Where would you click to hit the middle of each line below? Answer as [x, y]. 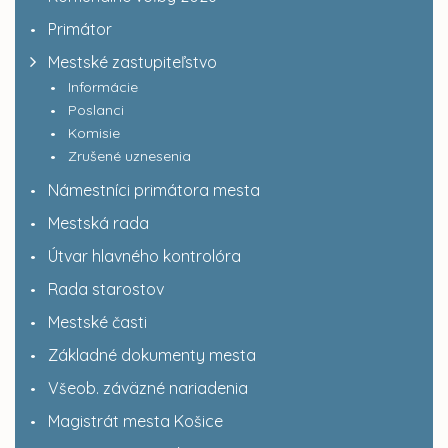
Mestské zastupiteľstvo [132, 62]
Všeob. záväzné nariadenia [148, 388]
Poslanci [96, 110]
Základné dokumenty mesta [152, 355]
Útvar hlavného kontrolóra [144, 256]
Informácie [103, 87]
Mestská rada [98, 223]
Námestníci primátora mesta [154, 190]
